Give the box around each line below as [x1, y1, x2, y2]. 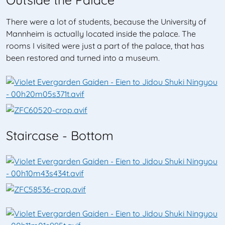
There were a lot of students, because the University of [6, 17, 206, 27]
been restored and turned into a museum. [6, 53, 160, 63]
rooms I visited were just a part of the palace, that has [6, 41, 204, 51]
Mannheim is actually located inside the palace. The [6, 29, 196, 39]
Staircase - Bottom [6, 128, 114, 143]
